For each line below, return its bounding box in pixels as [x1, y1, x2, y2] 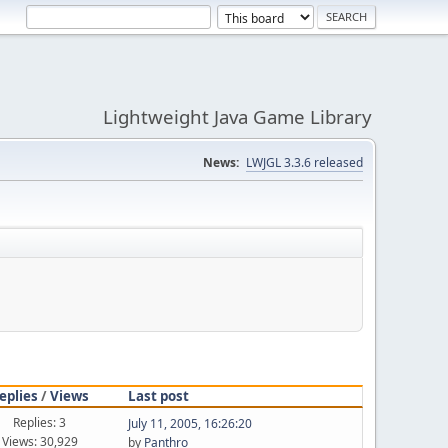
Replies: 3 [13, 413, 67, 431]
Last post [127, 386, 189, 405]
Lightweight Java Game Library [103, 104, 372, 129]
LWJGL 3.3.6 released [246, 154, 363, 171]
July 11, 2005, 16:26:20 [127, 415, 252, 432]
